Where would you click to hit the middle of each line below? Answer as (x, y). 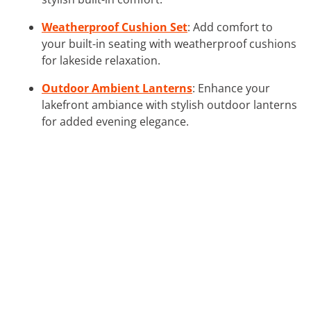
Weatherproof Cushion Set (115, 27)
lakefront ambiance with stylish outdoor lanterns (169, 104)
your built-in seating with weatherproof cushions (169, 43)
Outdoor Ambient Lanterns (117, 88)
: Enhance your (231, 88)
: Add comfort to (230, 27)
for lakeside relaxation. (101, 60)
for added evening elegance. (115, 121)
